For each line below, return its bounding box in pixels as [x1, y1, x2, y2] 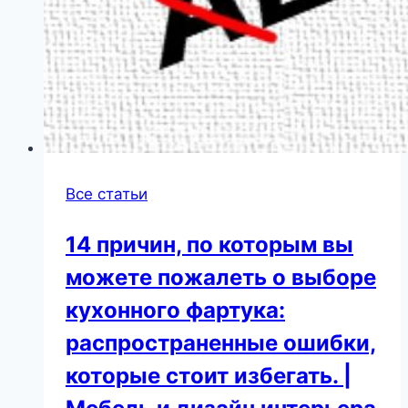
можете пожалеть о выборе [66, 264, 376, 291]
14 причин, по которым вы [66, 231, 353, 259]
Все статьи [66, 185, 148, 204]
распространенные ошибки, [66, 330, 376, 357]
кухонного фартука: [66, 297, 285, 324]
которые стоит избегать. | [66, 362, 352, 390]
